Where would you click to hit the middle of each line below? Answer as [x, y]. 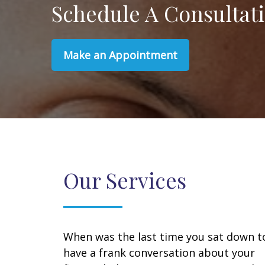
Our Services [125, 180]
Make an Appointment [120, 55]
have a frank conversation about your [159, 253]
